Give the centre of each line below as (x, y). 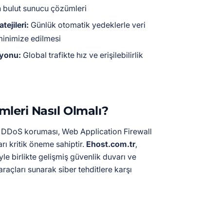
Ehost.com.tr (111, 144)
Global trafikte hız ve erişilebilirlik (82, 55)
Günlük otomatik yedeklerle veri (87, 25)
